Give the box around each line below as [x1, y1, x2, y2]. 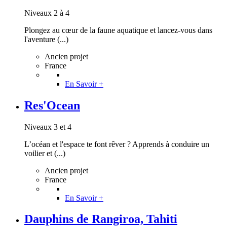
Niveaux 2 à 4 [24, 8, 69, 17]
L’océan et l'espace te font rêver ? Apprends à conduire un [24, 139, 209, 148]
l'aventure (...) [24, 34, 68, 44]
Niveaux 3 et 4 [24, 122, 71, 131]
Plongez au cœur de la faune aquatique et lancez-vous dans [24, 25, 212, 34]
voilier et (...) [24, 148, 65, 158]
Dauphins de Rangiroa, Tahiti [24, 212, 177, 226]
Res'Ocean [24, 98, 80, 112]
